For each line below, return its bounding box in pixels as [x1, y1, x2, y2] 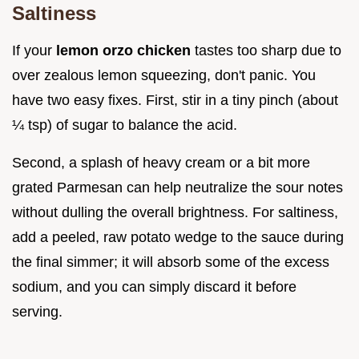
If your [12, 42, 56, 59]
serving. [12, 304, 63, 321]
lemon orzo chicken [56, 42, 195, 59]
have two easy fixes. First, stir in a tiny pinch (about [12, 92, 338, 109]
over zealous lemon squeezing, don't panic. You [12, 67, 316, 84]
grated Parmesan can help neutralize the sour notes [12, 179, 343, 196]
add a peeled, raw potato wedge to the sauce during [12, 229, 344, 246]
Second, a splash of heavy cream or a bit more [12, 155, 310, 171]
